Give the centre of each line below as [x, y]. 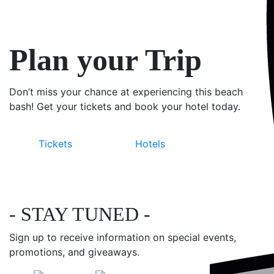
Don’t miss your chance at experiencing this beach [126, 92]
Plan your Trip [106, 60]
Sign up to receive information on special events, [123, 237]
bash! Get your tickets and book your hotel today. [125, 106]
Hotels [150, 144]
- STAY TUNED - [80, 214]
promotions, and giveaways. [74, 252]
